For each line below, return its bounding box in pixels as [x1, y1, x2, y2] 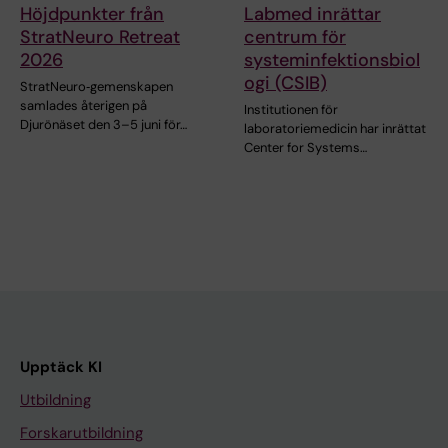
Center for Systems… [244, 139, 367, 157]
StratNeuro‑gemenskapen [20, 78, 173, 96]
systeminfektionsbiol [244, 48, 420, 73]
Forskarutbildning [20, 423, 143, 444]
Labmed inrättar [244, 2, 381, 27]
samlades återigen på [20, 97, 147, 115]
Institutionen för [244, 101, 338, 119]
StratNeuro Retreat [20, 25, 180, 50]
